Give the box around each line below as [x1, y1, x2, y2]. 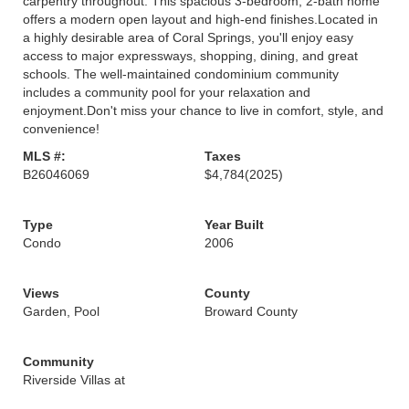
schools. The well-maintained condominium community [23, 67, 339, 81]
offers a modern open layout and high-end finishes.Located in [23, 12, 378, 26]
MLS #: [23, 149, 66, 163]
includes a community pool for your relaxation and [23, 85, 310, 100]
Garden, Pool [23, 304, 100, 319]
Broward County [204, 304, 298, 319]
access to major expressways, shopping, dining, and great [23, 48, 358, 63]
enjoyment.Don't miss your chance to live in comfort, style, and [23, 103, 383, 118]
